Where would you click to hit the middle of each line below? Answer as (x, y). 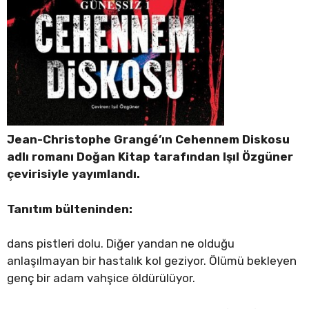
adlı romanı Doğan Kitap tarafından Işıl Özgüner (150, 157)
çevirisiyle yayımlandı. (73, 174)
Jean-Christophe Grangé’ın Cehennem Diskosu (148, 140)
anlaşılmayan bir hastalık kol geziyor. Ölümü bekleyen (152, 261)
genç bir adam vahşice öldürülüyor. (101, 278)
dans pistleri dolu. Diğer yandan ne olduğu (121, 244)
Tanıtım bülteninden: (70, 209)
